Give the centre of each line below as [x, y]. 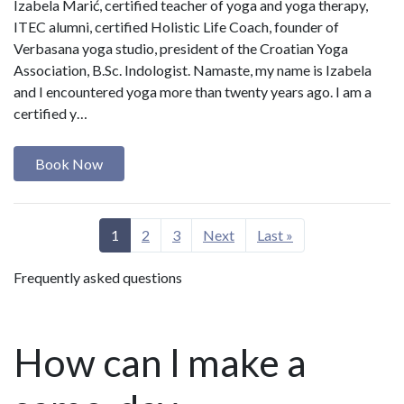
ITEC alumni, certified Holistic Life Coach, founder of [176, 27]
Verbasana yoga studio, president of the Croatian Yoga [181, 49]
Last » [275, 234]
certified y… [50, 114]
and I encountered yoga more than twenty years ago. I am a [193, 92]
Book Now [69, 163]
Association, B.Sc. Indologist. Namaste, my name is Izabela [193, 70]
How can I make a [160, 362]
